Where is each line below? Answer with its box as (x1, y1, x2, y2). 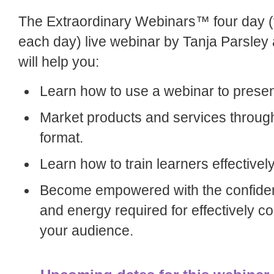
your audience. (40, 223, 133, 239)
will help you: (18, 54, 99, 70)
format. (40, 130, 83, 146)
